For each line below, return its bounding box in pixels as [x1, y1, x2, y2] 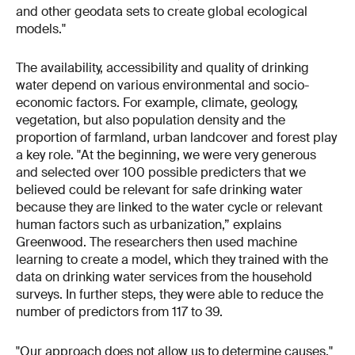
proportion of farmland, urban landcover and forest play [16, 129, 337, 147]
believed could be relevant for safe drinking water [16, 181, 303, 199]
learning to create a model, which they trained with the [16, 251, 328, 269]
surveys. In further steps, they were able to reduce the [16, 286, 323, 303]
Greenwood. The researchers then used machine [16, 234, 297, 251]
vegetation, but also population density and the [16, 112, 285, 129]
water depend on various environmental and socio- [16, 77, 309, 94]
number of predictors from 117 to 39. [16, 303, 223, 321]
